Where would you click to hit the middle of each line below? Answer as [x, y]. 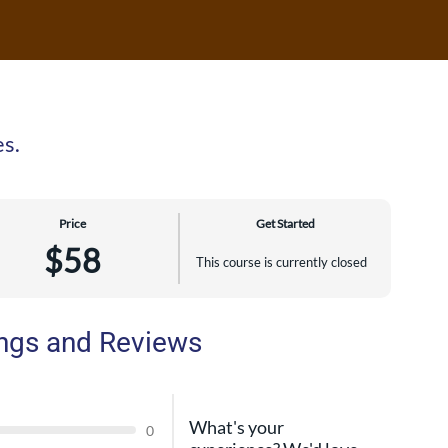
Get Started [285, 223]
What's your [236, 426]
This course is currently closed [282, 261]
